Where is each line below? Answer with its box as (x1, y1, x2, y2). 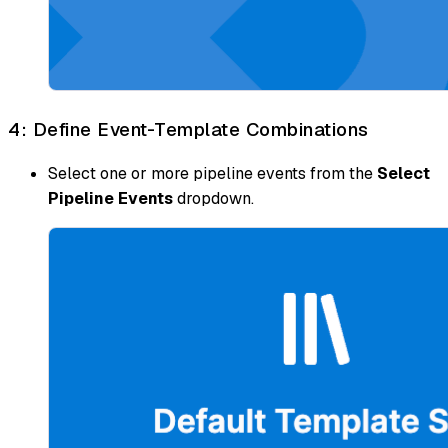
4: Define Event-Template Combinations (8, 117, 369, 143)
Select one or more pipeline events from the (48, 162, 377, 184)
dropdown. (173, 187, 254, 209)
